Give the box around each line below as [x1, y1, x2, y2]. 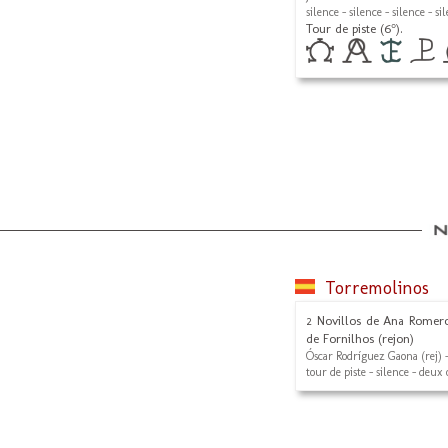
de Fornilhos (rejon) [306, 331, 414, 346]
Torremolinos [325, 277, 429, 299]
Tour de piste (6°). [306, 21, 403, 36]
